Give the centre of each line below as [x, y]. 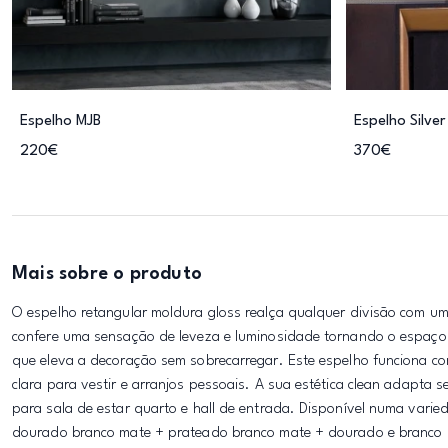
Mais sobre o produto [107, 274]
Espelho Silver [399, 121]
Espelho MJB [60, 121]
